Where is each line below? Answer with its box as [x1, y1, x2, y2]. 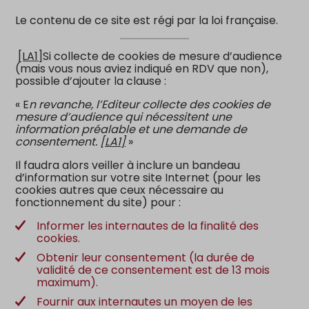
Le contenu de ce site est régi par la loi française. [15, 12, 279, 28]
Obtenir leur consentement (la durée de [37, 250, 255, 266]
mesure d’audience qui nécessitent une [15, 109, 232, 125]
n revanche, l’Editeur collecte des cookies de [29, 97, 271, 112]
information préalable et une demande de [15, 121, 248, 137]
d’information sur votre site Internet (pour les [15, 170, 261, 186]
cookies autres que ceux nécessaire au [15, 182, 224, 198]
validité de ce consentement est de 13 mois [37, 262, 270, 278]
